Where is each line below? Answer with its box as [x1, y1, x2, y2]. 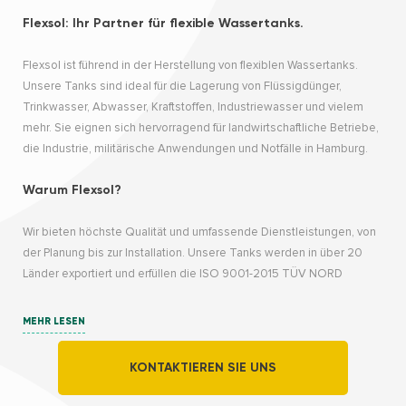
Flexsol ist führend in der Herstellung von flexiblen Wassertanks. [23, 58, 358, 73]
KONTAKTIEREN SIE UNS [130, 360, 276, 376]
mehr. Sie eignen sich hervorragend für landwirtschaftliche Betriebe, [23, 121, 379, 136]
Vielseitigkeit [39, 371, 120, 387]
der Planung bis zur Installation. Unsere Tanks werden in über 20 [23, 246, 362, 261]
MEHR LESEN [23, 314, 85, 328]
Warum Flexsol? [23, 182, 121, 198]
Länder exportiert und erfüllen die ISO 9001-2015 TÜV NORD [23, 266, 343, 282]
